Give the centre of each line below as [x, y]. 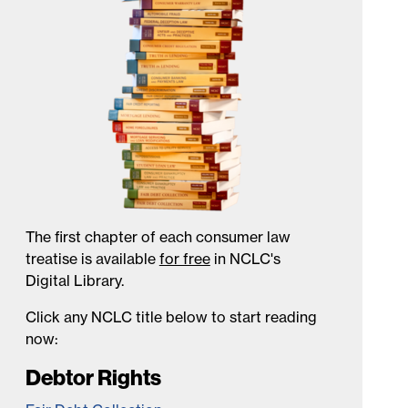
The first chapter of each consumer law [158, 237]
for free [184, 259]
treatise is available [92, 259]
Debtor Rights [93, 377]
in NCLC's [245, 259]
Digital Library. [74, 280]
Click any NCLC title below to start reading [171, 317]
